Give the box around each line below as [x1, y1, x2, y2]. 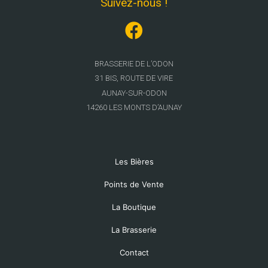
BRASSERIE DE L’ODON [95, 59, 173, 68]
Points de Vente [104, 179, 164, 189]
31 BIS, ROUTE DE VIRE [95, 74, 173, 83]
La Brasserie [111, 224, 157, 234]
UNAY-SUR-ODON [106, 88, 167, 98]
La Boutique [112, 202, 156, 212]
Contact [119, 247, 149, 257]
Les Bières [114, 156, 154, 166]
